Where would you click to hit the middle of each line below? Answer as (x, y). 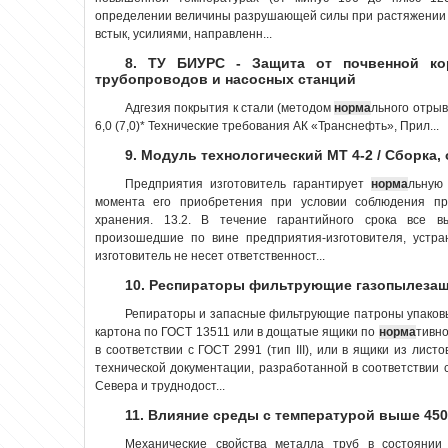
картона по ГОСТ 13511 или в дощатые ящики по (237, 331)
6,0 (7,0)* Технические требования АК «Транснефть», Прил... (267, 125)
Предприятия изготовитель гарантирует (248, 183)
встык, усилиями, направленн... (183, 33)
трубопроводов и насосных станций (225, 78)
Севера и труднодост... (160, 385)
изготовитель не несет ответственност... (210, 255)
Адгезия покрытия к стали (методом (230, 107)
